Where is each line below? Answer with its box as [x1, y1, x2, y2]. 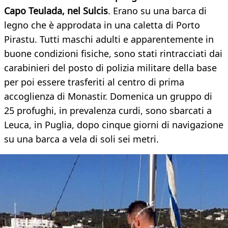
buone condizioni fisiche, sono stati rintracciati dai [4, 47, 222, 60]
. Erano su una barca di [108, 5, 207, 17]
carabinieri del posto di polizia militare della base [4, 62, 217, 74]
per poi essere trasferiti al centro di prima [4, 76, 184, 89]
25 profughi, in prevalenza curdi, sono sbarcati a [4, 104, 212, 117]
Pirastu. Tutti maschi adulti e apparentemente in [4, 33, 214, 46]
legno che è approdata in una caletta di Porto [4, 19, 200, 32]
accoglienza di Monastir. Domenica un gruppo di [4, 90, 212, 103]
